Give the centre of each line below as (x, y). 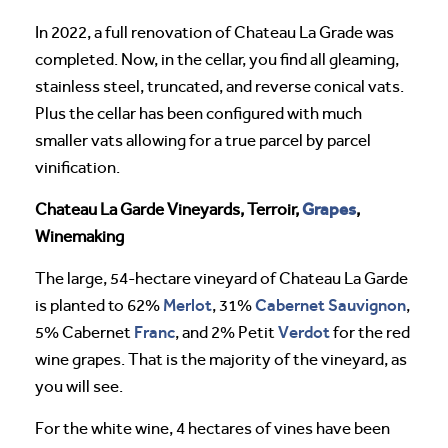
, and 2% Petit (226, 332)
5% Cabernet (84, 332)
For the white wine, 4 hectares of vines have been (212, 428)
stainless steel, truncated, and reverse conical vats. (219, 86)
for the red (370, 332)
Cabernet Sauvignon (330, 304)
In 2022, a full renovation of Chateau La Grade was (214, 32)
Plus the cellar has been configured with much (198, 113)
